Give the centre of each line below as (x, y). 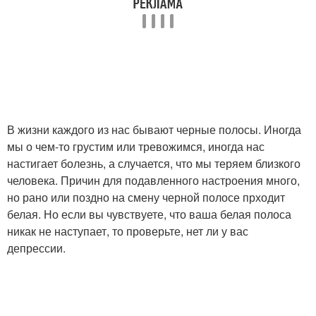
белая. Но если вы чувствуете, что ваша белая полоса (149, 214)
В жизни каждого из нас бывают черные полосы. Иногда (154, 129)
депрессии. (36, 248)
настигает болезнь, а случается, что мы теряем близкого (154, 163)
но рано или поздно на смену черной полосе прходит (146, 197)
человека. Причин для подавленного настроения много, (153, 180)
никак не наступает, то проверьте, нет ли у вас (128, 231)
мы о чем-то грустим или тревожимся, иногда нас (136, 146)
